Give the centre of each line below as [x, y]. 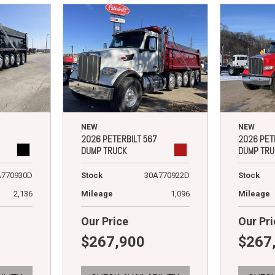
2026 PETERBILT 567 [119, 139]
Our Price [104, 222]
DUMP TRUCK [104, 151]
